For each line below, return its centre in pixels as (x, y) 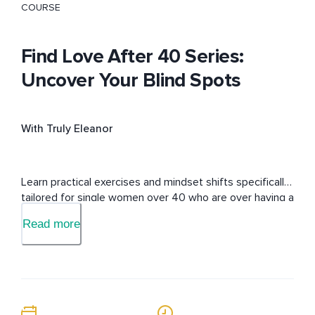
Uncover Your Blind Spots (131, 81)
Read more (51, 224)
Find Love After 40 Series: (133, 57)
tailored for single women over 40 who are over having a (157, 198)
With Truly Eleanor (67, 129)
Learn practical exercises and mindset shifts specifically (155, 182)
